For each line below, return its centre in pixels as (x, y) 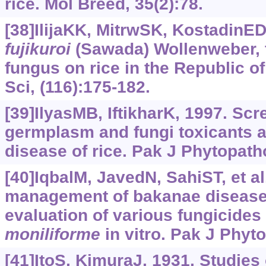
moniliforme (52, 235)
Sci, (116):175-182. (77, 87)
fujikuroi (37, 49)
